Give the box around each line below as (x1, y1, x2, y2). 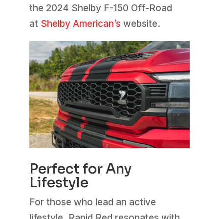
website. (120, 18, 160, 30)
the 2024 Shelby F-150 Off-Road (29, 2, 172, 14)
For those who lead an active (29, 197, 156, 208)
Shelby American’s (40, 18, 121, 30)
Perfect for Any (29, 160, 131, 178)
